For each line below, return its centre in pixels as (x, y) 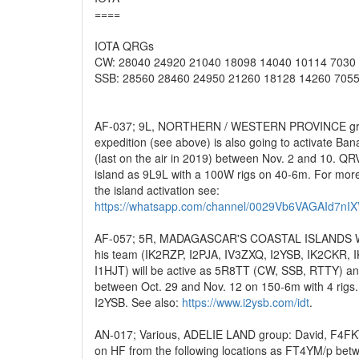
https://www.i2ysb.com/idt (246, 302)
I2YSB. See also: (138, 302)
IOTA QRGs (124, 46)
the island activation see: (157, 190)
